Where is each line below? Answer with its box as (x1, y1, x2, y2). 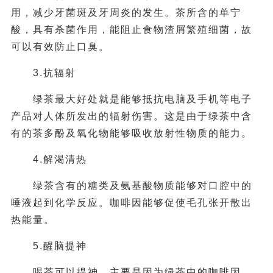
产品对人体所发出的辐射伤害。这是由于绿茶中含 (10, 111, 252, 122)
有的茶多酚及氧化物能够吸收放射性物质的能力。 (10, 128, 252, 139)
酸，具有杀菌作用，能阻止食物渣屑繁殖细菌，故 (10, 24, 252, 35)
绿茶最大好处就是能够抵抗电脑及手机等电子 (10, 94, 252, 105)
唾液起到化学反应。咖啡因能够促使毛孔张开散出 (10, 197, 252, 208)
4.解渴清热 (32, 154, 87, 165)
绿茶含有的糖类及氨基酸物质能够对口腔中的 (10, 180, 252, 191)
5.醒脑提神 (32, 241, 87, 252)
